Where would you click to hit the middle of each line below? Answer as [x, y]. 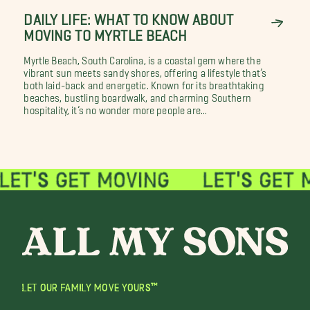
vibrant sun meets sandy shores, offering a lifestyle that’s [145, 70]
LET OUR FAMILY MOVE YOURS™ [90, 288]
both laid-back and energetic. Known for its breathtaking [144, 83]
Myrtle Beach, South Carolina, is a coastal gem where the [142, 58]
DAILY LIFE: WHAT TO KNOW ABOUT [128, 15]
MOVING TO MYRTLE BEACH [105, 31]
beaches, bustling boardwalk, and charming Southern [137, 95]
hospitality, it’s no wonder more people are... [116, 108]
